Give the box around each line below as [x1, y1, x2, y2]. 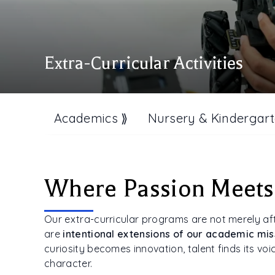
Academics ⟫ [54, 110, 128, 126]
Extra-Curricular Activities [44, 53, 244, 73]
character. [44, 257, 93, 269]
